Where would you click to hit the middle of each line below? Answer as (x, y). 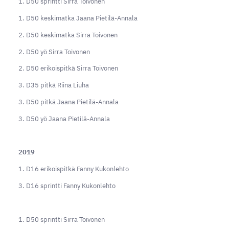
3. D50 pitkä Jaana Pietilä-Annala (68, 102)
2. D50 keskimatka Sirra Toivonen (68, 35)
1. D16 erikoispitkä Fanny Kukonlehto (73, 169)
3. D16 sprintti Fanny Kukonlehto (67, 186)
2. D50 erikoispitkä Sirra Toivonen (68, 68)
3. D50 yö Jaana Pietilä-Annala (64, 119)
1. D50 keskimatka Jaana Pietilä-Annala (78, 18)
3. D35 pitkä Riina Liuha (53, 85)
